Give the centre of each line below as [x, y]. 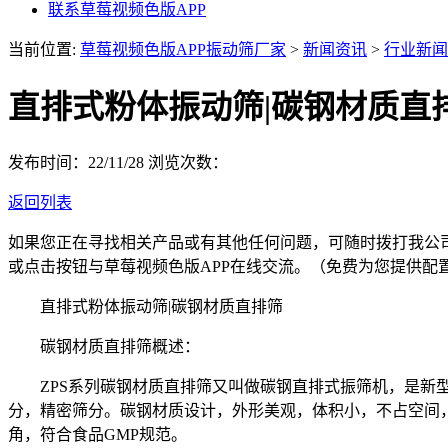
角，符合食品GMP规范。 [97, 434]
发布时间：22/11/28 [78, 162]
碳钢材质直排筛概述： [104, 346]
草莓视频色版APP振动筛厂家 [183, 49]
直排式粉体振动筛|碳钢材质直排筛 [145, 306]
